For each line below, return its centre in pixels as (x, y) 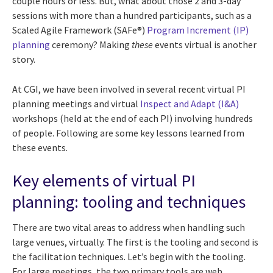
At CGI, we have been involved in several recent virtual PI (129, 89)
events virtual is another (205, 45)
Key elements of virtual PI (104, 181)
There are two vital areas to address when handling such (129, 227)
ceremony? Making (91, 45)
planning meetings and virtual (76, 104)
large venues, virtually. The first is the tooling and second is (135, 242)
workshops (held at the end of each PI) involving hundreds (133, 119)
